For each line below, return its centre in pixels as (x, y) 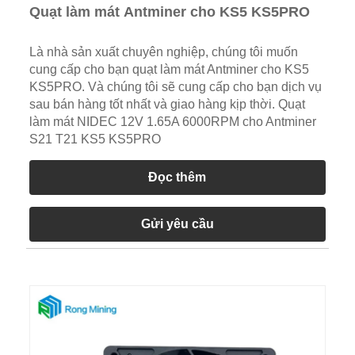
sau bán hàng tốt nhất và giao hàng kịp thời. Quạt (167, 104)
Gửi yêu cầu (177, 223)
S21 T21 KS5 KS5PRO (95, 139)
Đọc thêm (177, 177)
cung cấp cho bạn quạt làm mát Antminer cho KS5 (169, 69)
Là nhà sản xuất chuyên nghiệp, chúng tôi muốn (163, 52)
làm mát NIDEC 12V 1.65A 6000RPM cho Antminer (172, 121)
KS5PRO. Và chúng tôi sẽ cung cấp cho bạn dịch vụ (175, 86)
